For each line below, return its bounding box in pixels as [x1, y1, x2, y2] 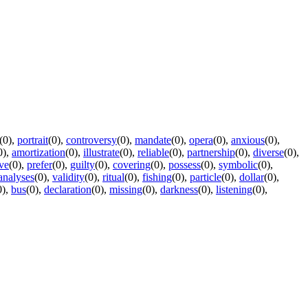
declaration [44, 183, 91, 195]
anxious [231, 133, 265, 146]
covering [113, 158, 151, 170]
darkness [160, 183, 198, 195]
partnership [187, 146, 235, 158]
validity [52, 170, 85, 183]
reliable [137, 146, 169, 158]
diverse [253, 146, 284, 158]
